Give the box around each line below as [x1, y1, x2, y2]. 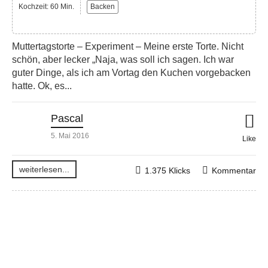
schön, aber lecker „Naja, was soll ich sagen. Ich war [12, 54, 234, 65]
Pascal [51, 112, 83, 125]
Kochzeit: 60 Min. [19, 2, 74, 11]
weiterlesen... [19, 165, 69, 175]
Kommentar [212, 166, 256, 176]
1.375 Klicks [145, 166, 190, 176]
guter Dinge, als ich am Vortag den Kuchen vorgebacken [12, 68, 251, 78]
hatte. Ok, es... [12, 81, 72, 92]
